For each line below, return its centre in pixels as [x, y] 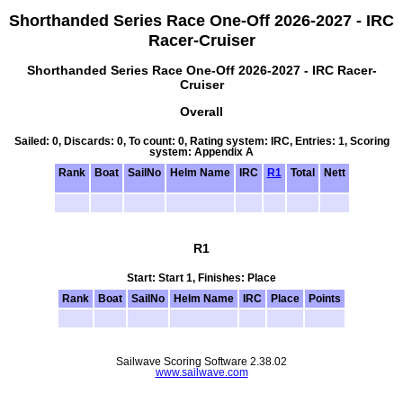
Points [325, 298]
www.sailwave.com [201, 372]
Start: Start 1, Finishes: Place [201, 278]
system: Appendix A [201, 152]
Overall [201, 111]
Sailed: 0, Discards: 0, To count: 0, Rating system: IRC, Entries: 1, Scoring [201, 141]
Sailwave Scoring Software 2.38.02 [201, 361]
